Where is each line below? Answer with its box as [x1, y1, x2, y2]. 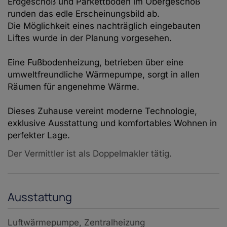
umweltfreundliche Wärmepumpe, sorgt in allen [8, 69, 200, 80]
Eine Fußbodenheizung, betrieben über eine [8, 57, 183, 68]
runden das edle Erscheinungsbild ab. [8, 9, 160, 19]
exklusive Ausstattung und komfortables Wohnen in [8, 118, 217, 129]
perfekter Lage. [8, 130, 70, 141]
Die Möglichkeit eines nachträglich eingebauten [8, 21, 201, 31]
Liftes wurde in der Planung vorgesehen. [8, 33, 172, 44]
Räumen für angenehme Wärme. [8, 82, 139, 92]
